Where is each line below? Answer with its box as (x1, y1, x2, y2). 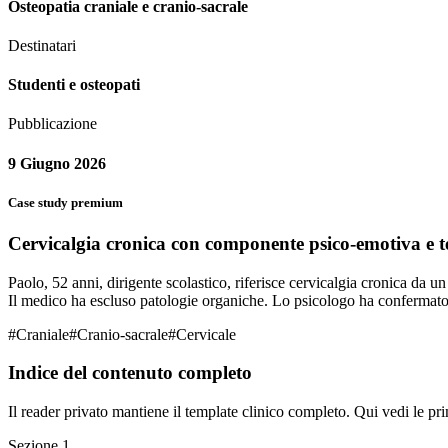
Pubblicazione (8, 115, 97, 133)
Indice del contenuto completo (8, 362, 252, 384)
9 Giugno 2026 (8, 154, 106, 172)
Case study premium (8, 194, 123, 210)
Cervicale (176, 325, 236, 343)
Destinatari (8, 36, 76, 54)
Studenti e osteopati (8, 76, 140, 94)
